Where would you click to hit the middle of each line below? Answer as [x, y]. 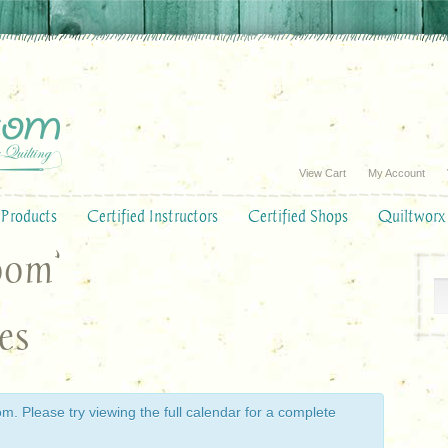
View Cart [322, 173]
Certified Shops [298, 216]
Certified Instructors [152, 216]
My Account [396, 173]
